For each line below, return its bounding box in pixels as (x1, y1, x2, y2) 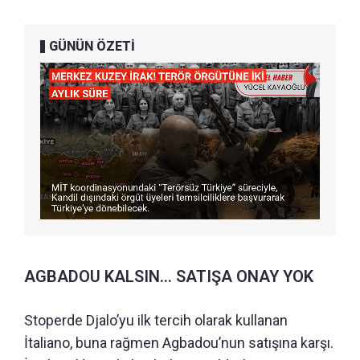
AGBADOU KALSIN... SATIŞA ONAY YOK (24, 267, 313, 287)
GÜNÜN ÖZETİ (49, 38, 135, 54)
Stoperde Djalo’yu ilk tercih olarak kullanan (24, 312, 288, 329)
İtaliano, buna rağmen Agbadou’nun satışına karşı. (24, 334, 333, 352)
